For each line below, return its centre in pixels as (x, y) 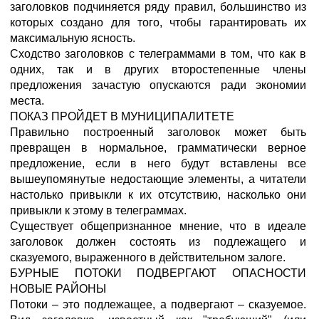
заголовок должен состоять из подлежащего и (158, 242)
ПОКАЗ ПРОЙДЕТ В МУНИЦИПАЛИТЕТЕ (122, 116)
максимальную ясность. (73, 38)
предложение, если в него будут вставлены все (158, 163)
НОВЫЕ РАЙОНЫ (58, 289)
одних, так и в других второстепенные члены (158, 69)
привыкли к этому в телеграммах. (98, 210)
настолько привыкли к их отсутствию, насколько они (158, 195)
